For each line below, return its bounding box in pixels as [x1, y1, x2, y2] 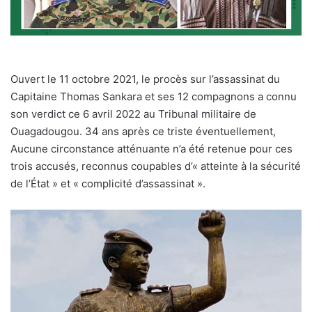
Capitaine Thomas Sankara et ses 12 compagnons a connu [10, 89, 297, 103]
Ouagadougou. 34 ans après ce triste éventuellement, [10, 124, 276, 138]
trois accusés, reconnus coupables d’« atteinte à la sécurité [10, 159, 301, 173]
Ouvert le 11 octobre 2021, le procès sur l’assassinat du [10, 72, 280, 86]
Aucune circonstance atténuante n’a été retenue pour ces [10, 141, 292, 155]
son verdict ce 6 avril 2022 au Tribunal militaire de [10, 107, 256, 120]
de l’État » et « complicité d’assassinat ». [10, 176, 205, 190]
